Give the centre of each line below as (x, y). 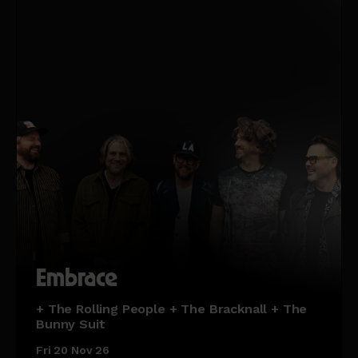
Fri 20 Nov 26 (73, 350)
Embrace (77, 277)
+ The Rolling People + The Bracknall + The (172, 308)
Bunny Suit (71, 324)
